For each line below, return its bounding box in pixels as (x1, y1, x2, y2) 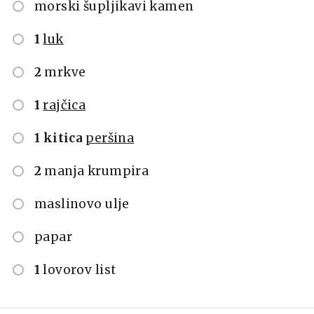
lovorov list (43, 261, 116, 278)
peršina (86, 130, 135, 146)
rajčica (43, 97, 86, 113)
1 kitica (34, 130, 83, 146)
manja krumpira (44, 163, 149, 179)
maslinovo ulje (34, 196, 130, 212)
